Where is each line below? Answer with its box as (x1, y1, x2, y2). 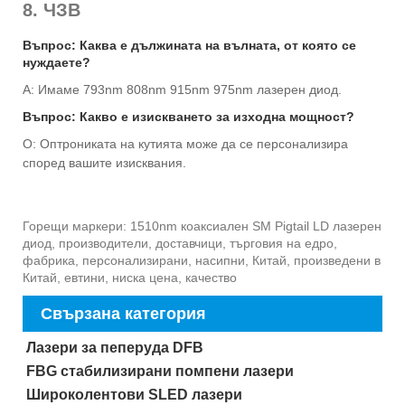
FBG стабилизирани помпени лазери (25, 363, 294, 379)
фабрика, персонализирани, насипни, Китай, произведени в (23, 252, 381, 268)
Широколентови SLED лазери (25, 386, 242, 402)
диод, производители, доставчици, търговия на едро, (23, 235, 337, 250)
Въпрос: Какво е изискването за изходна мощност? (23, 108, 354, 124)
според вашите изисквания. (23, 155, 186, 170)
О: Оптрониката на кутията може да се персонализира (23, 136, 348, 151)
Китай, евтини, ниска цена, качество (23, 269, 237, 285)
